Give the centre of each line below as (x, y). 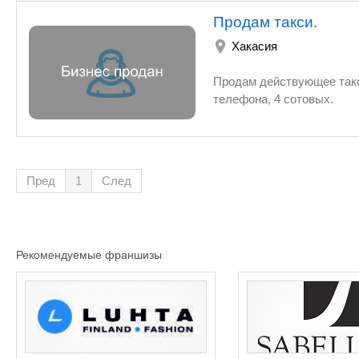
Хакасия (254, 46)
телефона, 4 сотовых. (273, 99)
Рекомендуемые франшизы (89, 255)
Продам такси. (265, 22)
